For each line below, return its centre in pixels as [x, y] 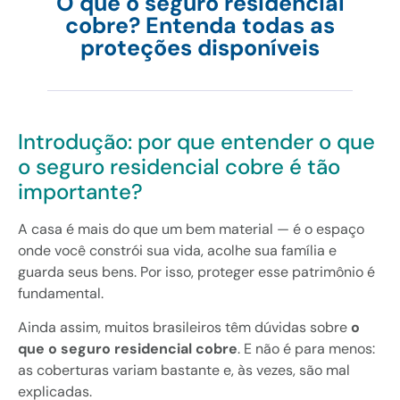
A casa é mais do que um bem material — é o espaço [191, 229]
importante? [80, 192]
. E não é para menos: [306, 349]
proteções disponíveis [200, 48]
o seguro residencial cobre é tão [179, 167]
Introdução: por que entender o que [196, 142]
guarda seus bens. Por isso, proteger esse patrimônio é [196, 272]
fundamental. [61, 293]
